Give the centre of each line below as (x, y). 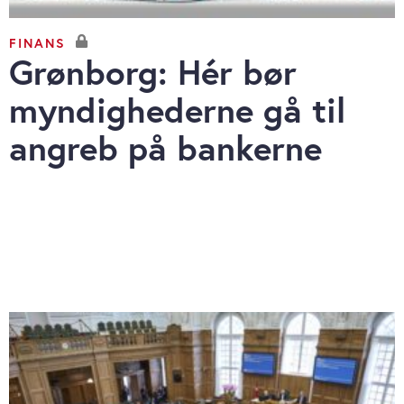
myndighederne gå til (177, 110)
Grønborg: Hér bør (153, 72)
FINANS (37, 42)
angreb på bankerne (165, 148)
